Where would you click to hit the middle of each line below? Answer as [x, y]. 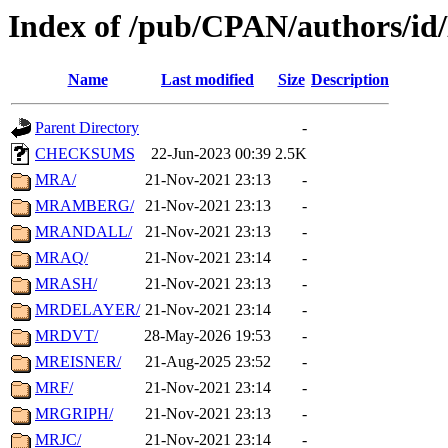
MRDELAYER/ [87, 310]
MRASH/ [66, 284]
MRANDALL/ [83, 232]
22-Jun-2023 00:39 [211, 154]
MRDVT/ [66, 336]
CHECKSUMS [85, 154]
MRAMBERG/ [84, 206]
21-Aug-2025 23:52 [208, 362]
